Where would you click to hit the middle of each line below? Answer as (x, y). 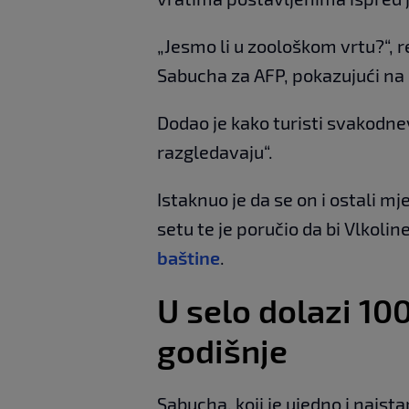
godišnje (222, 351)
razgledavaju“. (215, 152)
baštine (189, 258)
